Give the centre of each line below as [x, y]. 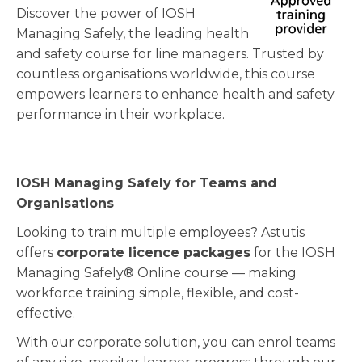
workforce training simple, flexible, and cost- [158, 293]
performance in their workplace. [120, 115]
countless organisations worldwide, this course [166, 74]
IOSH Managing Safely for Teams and [147, 183]
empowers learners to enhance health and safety [175, 95]
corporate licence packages [154, 253]
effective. [46, 314]
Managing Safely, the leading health [133, 34]
